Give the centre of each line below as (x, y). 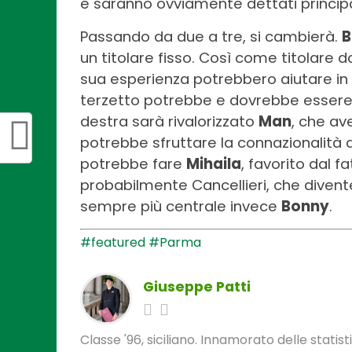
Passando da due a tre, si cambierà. (211, 36)
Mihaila (214, 163)
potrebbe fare (133, 163)
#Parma (175, 242)
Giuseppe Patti (197, 286)
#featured (113, 242)
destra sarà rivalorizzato (169, 121)
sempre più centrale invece (181, 206)
